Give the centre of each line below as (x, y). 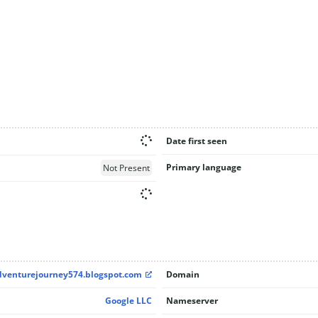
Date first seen (196, 141)
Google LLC (128, 301)
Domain (182, 274)
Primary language (203, 167)
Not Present (126, 168)
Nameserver (192, 301)
